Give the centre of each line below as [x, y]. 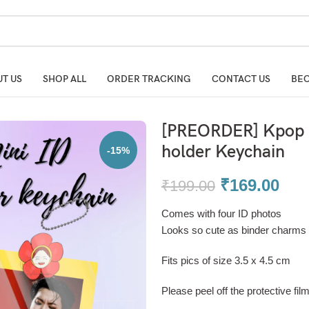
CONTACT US [241, 79]
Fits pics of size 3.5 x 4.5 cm [226, 260]
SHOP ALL [64, 79]
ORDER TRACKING [149, 79]
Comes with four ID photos [221, 213]
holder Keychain [223, 152]
